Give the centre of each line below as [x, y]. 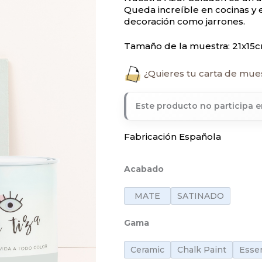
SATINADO [201, 196]
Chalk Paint [202, 250]
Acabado [144, 169]
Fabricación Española [173, 136]
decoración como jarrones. [185, 21]
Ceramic [147, 250]
